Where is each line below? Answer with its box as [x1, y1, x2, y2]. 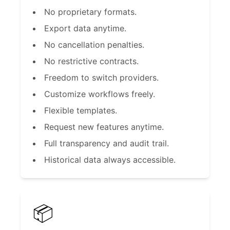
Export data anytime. [44, 23, 126, 33]
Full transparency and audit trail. [44, 138, 169, 148]
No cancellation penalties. [44, 40, 144, 50]
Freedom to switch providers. [44, 72, 159, 83]
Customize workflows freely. [44, 89, 155, 99]
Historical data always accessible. [44, 155, 176, 165]
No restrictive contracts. [44, 56, 139, 66]
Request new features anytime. [44, 122, 164, 132]
